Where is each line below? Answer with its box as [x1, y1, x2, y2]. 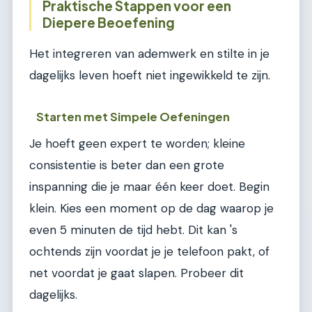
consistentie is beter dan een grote [29, 157, 224, 173]
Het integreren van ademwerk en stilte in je [29, 45, 270, 61]
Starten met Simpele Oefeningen [36, 109, 231, 125]
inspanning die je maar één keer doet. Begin [29, 179, 270, 195]
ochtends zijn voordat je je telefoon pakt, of [29, 244, 270, 260]
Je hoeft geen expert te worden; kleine [29, 136, 245, 152]
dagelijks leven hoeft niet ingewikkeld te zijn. [29, 67, 270, 83]
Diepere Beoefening [42, 14, 175, 31]
